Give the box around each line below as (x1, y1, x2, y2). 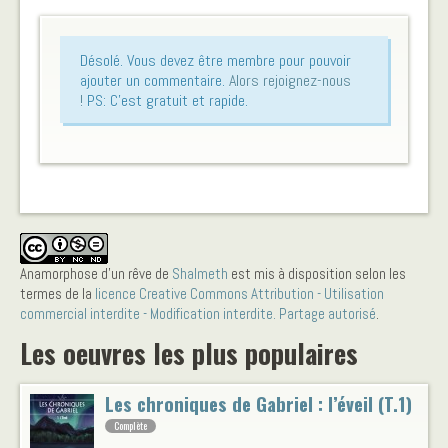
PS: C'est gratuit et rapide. (83, 89, 248, 111)
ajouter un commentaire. (80, 69, 229, 91)
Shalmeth (172, 263, 228, 283)
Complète (114, 418, 147, 434)
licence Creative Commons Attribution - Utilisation (95, 283, 384, 303)
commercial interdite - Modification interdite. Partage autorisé (20, 303, 376, 323)
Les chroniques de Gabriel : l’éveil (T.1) (105, 389, 412, 417)
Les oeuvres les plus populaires (20, 333, 358, 373)
